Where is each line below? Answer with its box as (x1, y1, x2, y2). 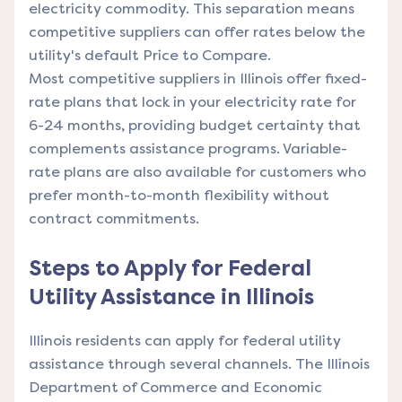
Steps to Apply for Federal (29, 255, 311, 281)
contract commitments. (29, 209, 199, 227)
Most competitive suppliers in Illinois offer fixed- (29, 69, 367, 87)
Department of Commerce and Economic (29, 378, 322, 396)
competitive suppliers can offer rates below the (29, 22, 365, 40)
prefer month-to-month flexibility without (29, 186, 329, 204)
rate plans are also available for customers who (29, 162, 366, 180)
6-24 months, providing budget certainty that (29, 116, 361, 134)
